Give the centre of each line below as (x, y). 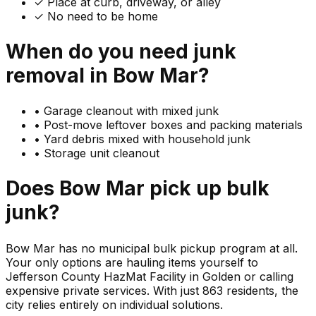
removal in (59, 75)
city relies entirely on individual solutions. (114, 304)
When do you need (99, 51)
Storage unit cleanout (102, 153)
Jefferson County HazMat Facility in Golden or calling (150, 276)
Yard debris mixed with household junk (147, 139)
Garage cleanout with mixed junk (131, 111)
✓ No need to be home (96, 16)
